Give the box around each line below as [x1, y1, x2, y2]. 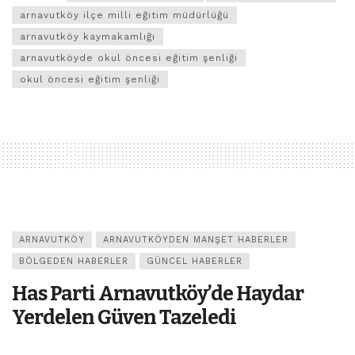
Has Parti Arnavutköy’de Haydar [12, 281, 303, 307]
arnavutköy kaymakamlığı [20, 31, 155, 43]
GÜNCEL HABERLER [147, 256, 242, 267]
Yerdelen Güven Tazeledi [12, 305, 236, 330]
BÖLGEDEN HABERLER [19, 256, 128, 267]
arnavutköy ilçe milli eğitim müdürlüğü [20, 10, 229, 21]
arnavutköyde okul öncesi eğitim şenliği [20, 52, 238, 64]
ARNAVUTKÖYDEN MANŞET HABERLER [103, 235, 288, 246]
